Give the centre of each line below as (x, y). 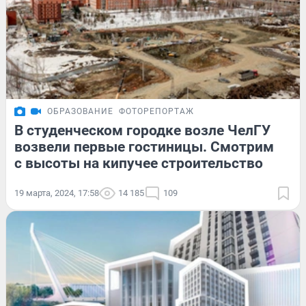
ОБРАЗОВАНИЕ (80, 111)
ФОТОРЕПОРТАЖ (156, 111)
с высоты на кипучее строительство (139, 163)
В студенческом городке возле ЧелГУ (142, 130)
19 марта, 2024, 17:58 (57, 193)
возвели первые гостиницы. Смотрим (144, 147)
